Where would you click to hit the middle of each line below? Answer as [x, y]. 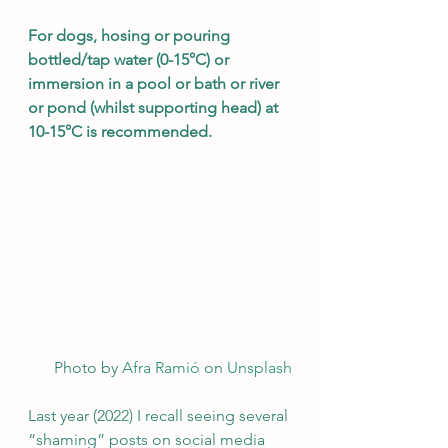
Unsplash [259, 368]
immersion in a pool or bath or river [155, 83]
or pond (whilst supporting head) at [155, 107]
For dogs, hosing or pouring [131, 35]
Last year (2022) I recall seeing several [160, 416]
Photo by [88, 368]
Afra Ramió [161, 368]
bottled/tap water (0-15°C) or [130, 59]
